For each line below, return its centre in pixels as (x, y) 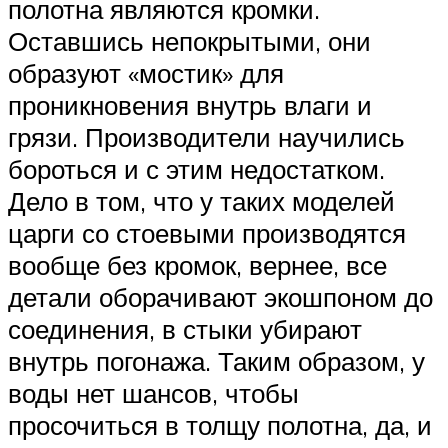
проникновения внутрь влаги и (190, 105)
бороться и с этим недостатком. (196, 169)
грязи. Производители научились (206, 137)
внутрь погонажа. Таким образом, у (216, 361)
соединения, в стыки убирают (185, 329)
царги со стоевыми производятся (207, 233)
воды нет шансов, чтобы (153, 393)
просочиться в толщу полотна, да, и (220, 425)
